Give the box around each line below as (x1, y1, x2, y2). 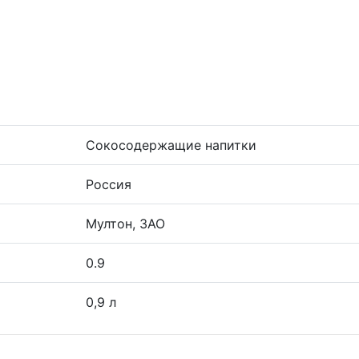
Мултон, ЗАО (86, 216, 165, 232)
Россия (86, 176, 131, 192)
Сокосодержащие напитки (86, 137, 256, 153)
